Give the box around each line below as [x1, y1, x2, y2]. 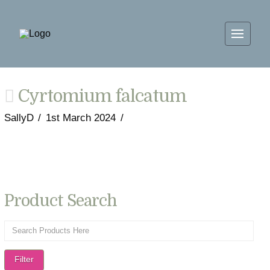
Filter [14, 254, 34, 265]
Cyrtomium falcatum [13, 86, 186, 106]
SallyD [4, 112, 34, 124]
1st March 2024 [46, 112, 116, 124]
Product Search [4, 192, 118, 210]
